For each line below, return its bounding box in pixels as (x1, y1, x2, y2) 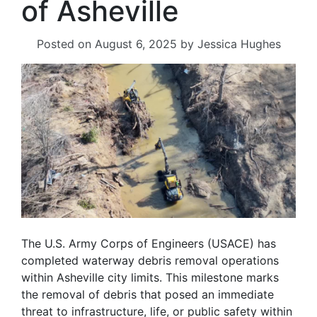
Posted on (36, 37, 95, 51)
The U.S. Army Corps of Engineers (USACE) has (21, 236, 276, 251)
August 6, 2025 (94, 37, 177, 51)
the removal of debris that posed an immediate (21, 287, 274, 302)
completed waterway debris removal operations (21, 253, 279, 268)
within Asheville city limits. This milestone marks (21, 270, 279, 285)
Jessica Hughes (197, 37, 281, 51)
